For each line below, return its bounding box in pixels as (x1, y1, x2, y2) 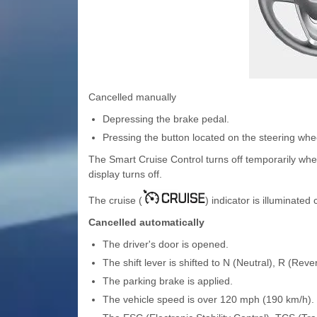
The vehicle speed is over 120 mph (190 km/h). (102, 294, 314, 306)
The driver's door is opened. (102, 238, 229, 250)
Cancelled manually (88, 91, 176, 103)
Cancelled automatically (88, 217, 204, 229)
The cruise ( (88, 195, 142, 207)
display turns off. (88, 168, 162, 180)
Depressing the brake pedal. (102, 113, 229, 125)
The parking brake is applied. (102, 275, 233, 287)
